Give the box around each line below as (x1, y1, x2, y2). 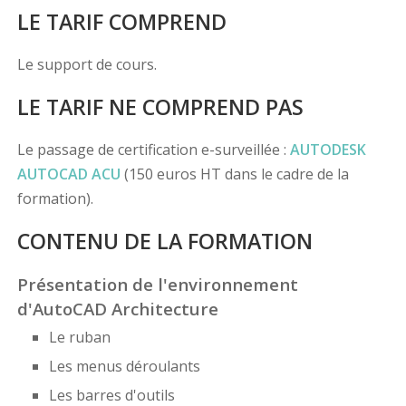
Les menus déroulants (48, 356, 200, 377)
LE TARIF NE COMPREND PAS (16, 92, 304, 122)
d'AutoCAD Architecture (16, 297, 218, 321)
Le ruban (48, 327, 111, 348)
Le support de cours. (16, 54, 157, 75)
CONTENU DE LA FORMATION (16, 227, 313, 256)
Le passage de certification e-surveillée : (16, 140, 290, 160)
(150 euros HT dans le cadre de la (120, 164, 349, 185)
